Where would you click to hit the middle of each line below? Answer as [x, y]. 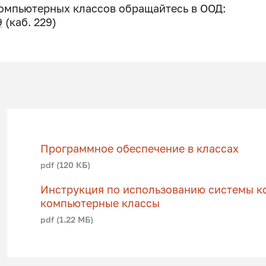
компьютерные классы [100, 204]
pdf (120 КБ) [65, 164]
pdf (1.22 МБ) [66, 220]
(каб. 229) [29, 22]
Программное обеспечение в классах [139, 148]
